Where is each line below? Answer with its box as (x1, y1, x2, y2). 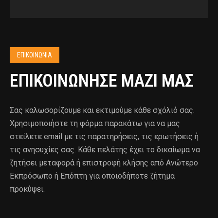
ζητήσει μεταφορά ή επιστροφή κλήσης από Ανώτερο (10, 158, 198, 167)
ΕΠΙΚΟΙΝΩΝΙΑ (17, 51, 52, 59)
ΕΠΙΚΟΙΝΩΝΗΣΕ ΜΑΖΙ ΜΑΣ (10, 71, 194, 91)
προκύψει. (10, 184, 45, 194)
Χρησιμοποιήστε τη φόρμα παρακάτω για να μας (10, 119, 180, 128)
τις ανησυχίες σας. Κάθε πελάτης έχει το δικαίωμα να (10, 145, 200, 154)
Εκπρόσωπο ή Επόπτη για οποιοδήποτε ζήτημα (10, 171, 175, 181)
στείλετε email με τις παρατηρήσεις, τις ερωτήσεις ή (10, 132, 199, 141)
